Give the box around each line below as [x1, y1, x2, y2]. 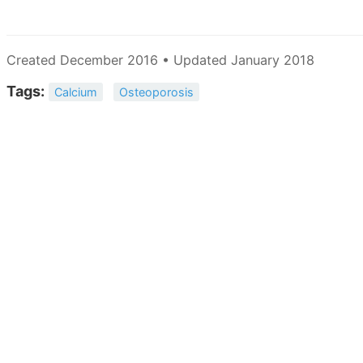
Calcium [54, 85, 98, 100]
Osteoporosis [118, 85, 194, 100]
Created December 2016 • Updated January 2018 [6, 52, 314, 69]
